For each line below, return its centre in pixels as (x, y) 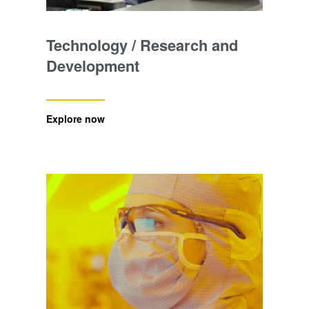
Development (92, 66)
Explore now (75, 119)
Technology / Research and (142, 45)
